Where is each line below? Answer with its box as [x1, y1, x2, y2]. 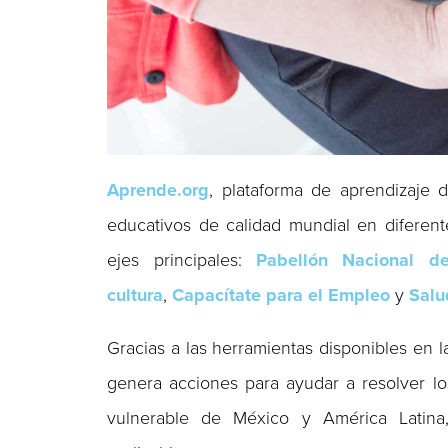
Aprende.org [107, 178, 210, 201]
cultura [107, 283, 164, 306]
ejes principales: [107, 248, 256, 271]
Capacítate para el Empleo [172, 283, 391, 306]
